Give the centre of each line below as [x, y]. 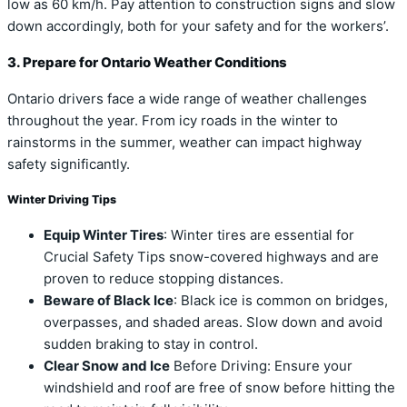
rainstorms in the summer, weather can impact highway [184, 142]
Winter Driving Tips [62, 200]
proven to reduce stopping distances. [164, 279]
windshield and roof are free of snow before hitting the [219, 388]
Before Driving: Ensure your [261, 367]
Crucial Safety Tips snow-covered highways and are [211, 258]
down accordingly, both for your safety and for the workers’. [198, 26]
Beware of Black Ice [109, 301]
